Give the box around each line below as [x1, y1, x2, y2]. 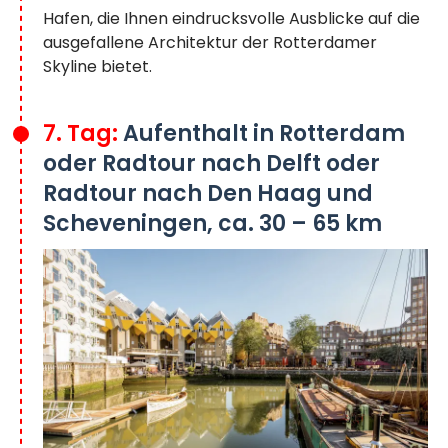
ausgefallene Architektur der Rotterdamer [43, 30, 377, 54]
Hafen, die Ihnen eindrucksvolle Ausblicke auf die [43, 6, 420, 30]
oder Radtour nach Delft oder [43, 147, 380, 179]
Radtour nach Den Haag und [43, 177, 373, 209]
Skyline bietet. [43, 54, 152, 78]
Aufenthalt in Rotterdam [123, 117, 405, 149]
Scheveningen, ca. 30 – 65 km [43, 207, 382, 239]
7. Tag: [43, 117, 123, 149]
